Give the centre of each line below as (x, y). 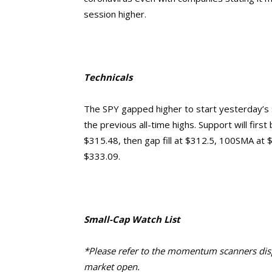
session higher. (116, 14)
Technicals (108, 77)
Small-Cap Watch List (132, 219)
